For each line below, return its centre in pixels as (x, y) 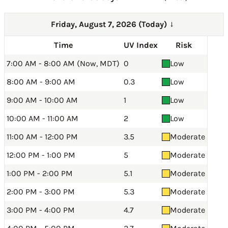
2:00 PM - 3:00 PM (41, 192)
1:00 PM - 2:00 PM (40, 173)
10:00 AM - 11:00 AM (42, 118)
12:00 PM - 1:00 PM (41, 155)
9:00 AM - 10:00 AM (42, 100)
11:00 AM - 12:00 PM (42, 137)
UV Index (141, 45)
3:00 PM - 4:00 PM (41, 210)
